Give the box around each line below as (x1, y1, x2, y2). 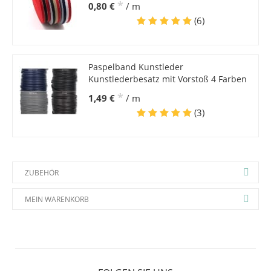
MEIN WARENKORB (24, 194, 89, 205)
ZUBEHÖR (24, 168, 59, 178)
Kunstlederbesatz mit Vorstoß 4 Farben (88, 73, 247, 85)
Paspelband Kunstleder (88, 61, 183, 73)
